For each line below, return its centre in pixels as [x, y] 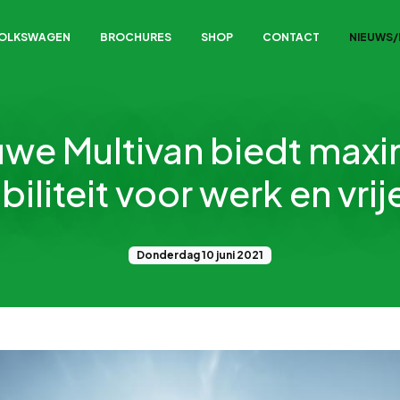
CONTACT [291, 37]
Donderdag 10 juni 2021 [200, 255]
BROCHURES [135, 37]
